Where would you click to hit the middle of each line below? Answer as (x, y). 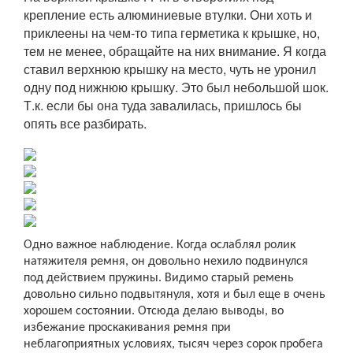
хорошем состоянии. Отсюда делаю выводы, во (154, 311)
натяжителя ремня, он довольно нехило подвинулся (166, 261)
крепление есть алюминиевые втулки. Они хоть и (168, 14)
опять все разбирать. (85, 123)
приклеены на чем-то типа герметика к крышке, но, (172, 32)
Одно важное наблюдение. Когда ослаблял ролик (160, 245)
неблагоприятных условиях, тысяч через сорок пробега (173, 344)
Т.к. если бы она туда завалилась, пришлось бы (163, 105)
